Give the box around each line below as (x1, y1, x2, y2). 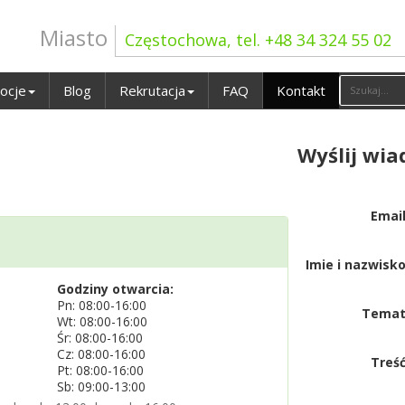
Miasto (40, 23, 108, 52)
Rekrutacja (119, 81, 185, 99)
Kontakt (277, 81, 325, 99)
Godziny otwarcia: (56, 280, 174, 297)
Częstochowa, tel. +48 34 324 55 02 (125, 29, 391, 51)
